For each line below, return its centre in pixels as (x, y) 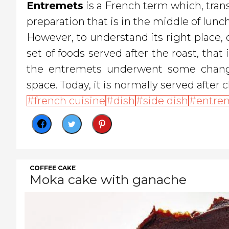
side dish (166, 101)
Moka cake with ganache (108, 180)
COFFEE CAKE (53, 168)
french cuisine (70, 101)
